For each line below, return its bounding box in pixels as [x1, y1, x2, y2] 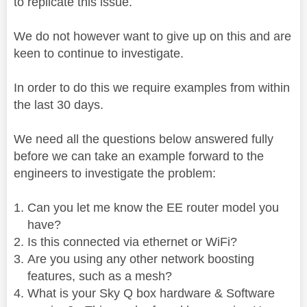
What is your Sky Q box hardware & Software [27, 286, 275, 300]
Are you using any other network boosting [27, 252, 254, 266]
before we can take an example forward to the [14, 149, 264, 163]
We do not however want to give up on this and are [14, 29, 291, 43]
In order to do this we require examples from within [14, 81, 290, 95]
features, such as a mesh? [27, 269, 172, 283]
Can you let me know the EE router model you [27, 201, 279, 214]
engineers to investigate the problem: [14, 167, 216, 180]
